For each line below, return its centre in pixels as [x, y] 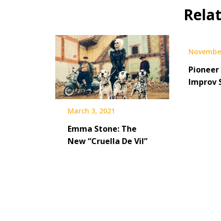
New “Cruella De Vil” [108, 141]
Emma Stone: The [102, 129]
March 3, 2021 [91, 110]
